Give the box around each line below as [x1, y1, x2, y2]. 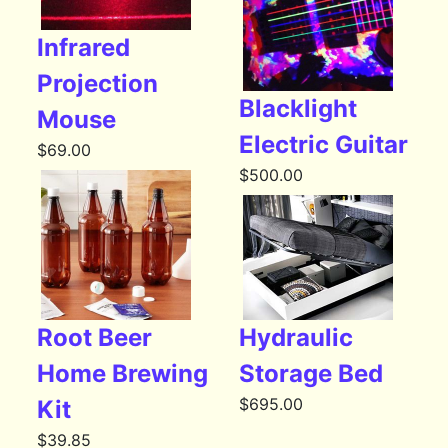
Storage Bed [238, 359, 383, 389]
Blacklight [238, 94, 357, 124]
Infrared [37, 33, 131, 63]
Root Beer [37, 323, 153, 353]
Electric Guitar [238, 130, 408, 160]
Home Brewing [37, 359, 209, 389]
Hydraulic [238, 323, 353, 353]
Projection [37, 69, 159, 99]
